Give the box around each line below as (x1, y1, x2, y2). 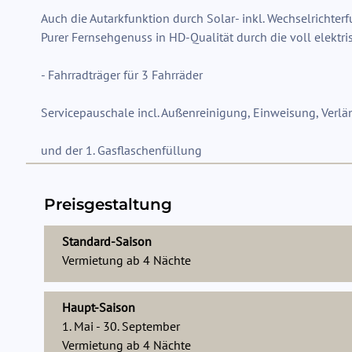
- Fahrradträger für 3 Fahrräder (41, 66, 203, 82)
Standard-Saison (62, 233, 152, 249)
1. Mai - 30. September (62, 317, 180, 334)
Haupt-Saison (62, 299, 135, 315)
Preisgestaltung (44, 194, 172, 214)
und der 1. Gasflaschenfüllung (41, 141, 202, 158)
